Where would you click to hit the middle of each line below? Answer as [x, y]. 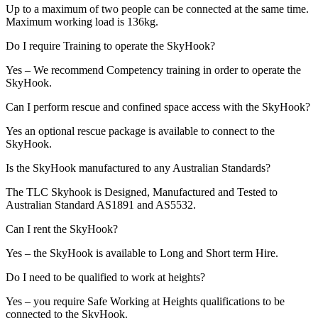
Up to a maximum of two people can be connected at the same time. [157, 9]
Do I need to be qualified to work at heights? [105, 277]
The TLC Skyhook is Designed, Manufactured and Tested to [142, 192]
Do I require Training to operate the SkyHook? [110, 45]
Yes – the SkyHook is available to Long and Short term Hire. [142, 253]
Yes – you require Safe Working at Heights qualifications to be [145, 301]
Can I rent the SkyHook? [62, 229]
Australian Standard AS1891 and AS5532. [101, 204]
